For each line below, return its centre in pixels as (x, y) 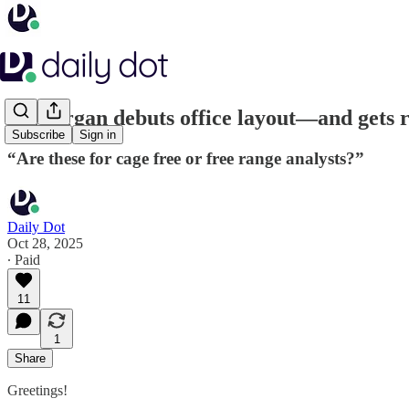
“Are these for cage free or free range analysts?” (186, 158)
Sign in (98, 135)
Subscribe (38, 135)
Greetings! (37, 390)
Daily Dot (36, 226)
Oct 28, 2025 (45, 243)
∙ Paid (24, 259)
